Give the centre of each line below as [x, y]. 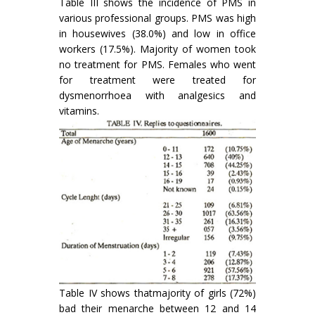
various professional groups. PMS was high [157, 18]
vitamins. [79, 111]
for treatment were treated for [157, 80]
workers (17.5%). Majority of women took [157, 49]
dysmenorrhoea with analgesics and [157, 96]
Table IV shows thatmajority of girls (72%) [157, 293]
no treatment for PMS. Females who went [157, 65]
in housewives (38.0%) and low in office [157, 34]
